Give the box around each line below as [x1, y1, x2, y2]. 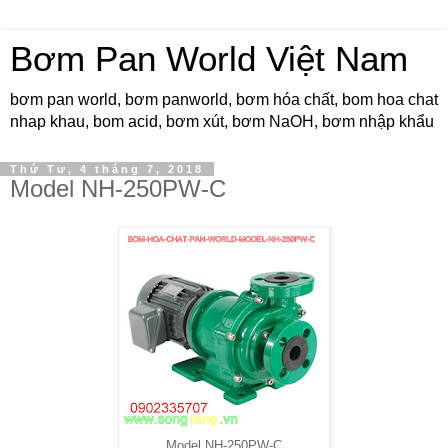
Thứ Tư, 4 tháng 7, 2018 [10, 163, 204, 175]
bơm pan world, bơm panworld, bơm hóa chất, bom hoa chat [10, 91, 438, 108]
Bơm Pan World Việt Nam [10, 40, 408, 78]
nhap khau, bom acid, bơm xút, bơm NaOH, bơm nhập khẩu [10, 113, 434, 130]
